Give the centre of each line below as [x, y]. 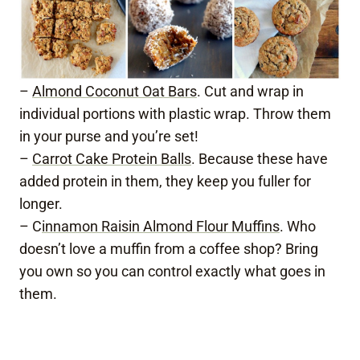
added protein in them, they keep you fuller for [165, 182]
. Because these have [260, 159]
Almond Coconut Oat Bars [115, 92]
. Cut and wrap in [250, 92]
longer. [41, 204]
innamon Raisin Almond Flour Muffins [161, 227]
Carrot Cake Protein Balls [112, 159]
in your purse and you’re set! [109, 137]
